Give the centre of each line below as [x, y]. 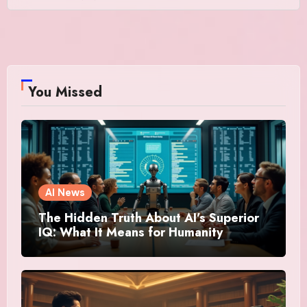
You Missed [65, 92]
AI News [65, 192]
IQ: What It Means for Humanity [130, 232]
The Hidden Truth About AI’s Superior [148, 218]
